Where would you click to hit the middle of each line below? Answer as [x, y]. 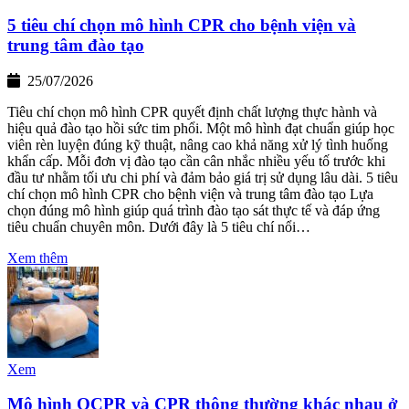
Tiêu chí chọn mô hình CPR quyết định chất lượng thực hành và [192, 111]
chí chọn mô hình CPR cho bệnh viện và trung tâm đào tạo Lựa [190, 194]
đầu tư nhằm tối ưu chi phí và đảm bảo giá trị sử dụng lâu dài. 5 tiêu [203, 177]
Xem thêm [37, 257]
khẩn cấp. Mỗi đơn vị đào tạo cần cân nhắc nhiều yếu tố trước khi [196, 161]
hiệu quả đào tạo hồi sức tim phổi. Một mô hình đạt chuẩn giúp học [201, 128]
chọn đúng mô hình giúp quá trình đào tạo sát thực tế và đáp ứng [194, 210]
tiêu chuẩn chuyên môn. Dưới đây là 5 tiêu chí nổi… [159, 226]
